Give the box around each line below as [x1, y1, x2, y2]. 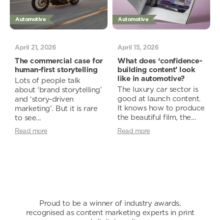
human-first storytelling [15, 66, 97, 74]
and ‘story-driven [15, 95, 74, 103]
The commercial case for [15, 57, 103, 65]
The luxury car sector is [117, 85, 198, 93]
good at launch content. [117, 95, 201, 103]
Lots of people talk [15, 77, 81, 84]
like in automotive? [117, 75, 185, 82]
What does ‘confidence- [117, 57, 202, 65]
